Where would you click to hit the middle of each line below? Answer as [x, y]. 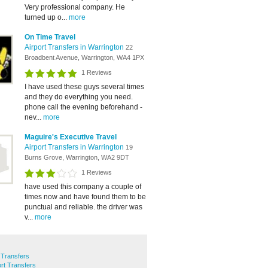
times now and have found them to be [85, 197]
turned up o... [47, 17]
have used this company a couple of [83, 187]
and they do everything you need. [79, 97]
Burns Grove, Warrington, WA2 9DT [77, 157]
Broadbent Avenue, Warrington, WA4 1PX [84, 57]
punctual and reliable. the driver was [83, 207]
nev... [34, 117]
